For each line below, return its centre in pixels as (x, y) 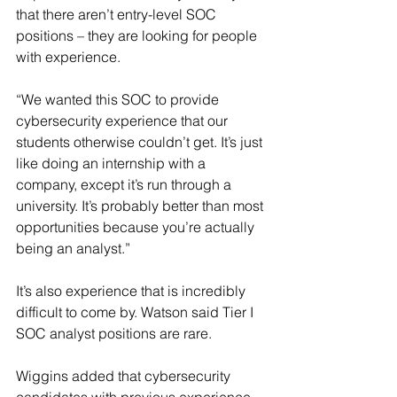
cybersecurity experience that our (124, 121)
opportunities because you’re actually (137, 227)
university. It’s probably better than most (141, 206)
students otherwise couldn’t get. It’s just (141, 142)
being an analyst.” (73, 248)
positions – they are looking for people (138, 35)
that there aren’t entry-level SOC (118, 14)
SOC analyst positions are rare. (114, 333)
